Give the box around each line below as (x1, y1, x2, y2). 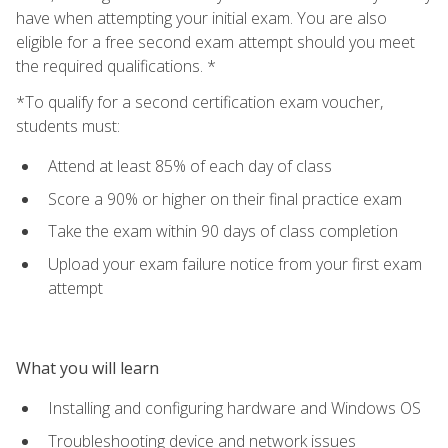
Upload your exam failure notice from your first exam (48, 252, 422, 275)
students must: (16, 114, 120, 137)
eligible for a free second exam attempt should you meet (16, 30, 415, 53)
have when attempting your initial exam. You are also (16, 6, 387, 29)
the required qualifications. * (16, 54, 216, 77)
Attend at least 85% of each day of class (48, 154, 332, 177)
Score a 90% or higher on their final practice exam (48, 187, 402, 210)
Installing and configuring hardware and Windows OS (48, 397, 421, 420)
